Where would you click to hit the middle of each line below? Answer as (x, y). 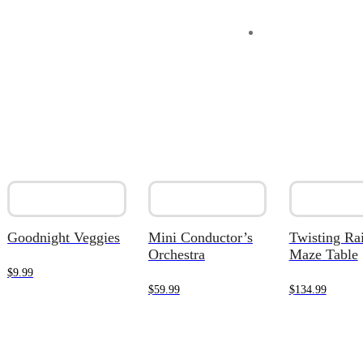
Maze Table (323, 255)
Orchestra (176, 255)
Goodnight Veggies (64, 238)
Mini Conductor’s (200, 238)
